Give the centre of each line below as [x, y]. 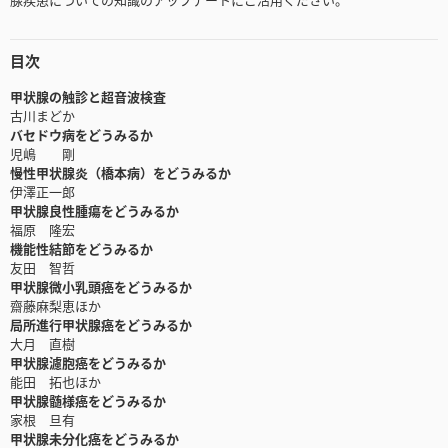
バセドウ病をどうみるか [81, 135]
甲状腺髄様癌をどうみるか [88, 401]
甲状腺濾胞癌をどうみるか [88, 363]
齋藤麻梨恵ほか [55, 306]
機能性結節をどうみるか [81, 249]
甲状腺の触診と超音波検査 [88, 97]
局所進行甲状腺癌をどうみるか [101, 325]
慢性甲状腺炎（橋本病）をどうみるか [120, 173]
